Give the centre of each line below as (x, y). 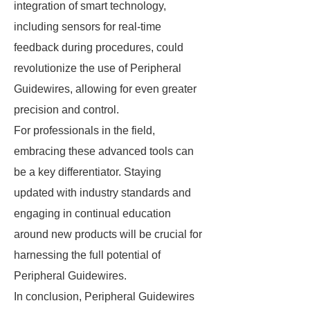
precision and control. (66, 110)
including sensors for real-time (88, 27)
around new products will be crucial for (108, 234)
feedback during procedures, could (99, 47)
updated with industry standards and (102, 193)
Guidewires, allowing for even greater (105, 89)
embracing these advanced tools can (104, 151)
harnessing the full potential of (87, 255)
